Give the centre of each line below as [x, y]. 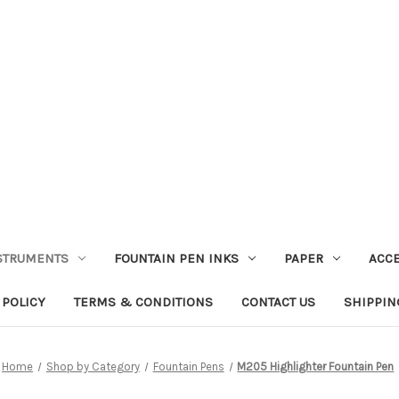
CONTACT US [278, 301]
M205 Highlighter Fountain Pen [316, 366]
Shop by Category [93, 366]
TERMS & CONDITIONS [143, 301]
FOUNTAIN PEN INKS [176, 258]
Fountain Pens [188, 366]
